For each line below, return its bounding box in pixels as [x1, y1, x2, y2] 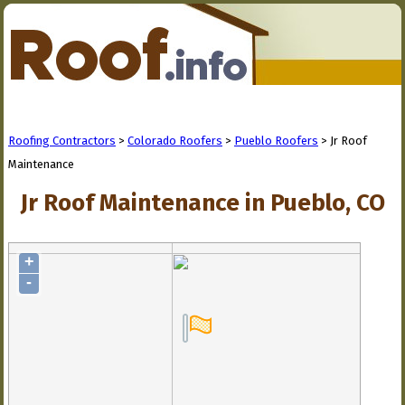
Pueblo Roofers [234, 134, 318, 147]
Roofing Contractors [8, 134, 116, 147]
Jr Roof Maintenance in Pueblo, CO [21, 189, 385, 217]
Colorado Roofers [127, 134, 222, 147]
